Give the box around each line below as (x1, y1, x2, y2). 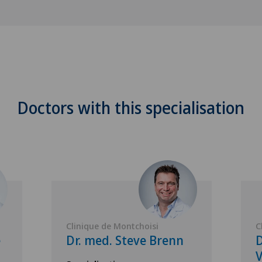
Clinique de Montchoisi (66, 220, 158, 232)
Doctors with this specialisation (18, 96, 244, 119)
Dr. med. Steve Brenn (66, 232, 184, 249)
